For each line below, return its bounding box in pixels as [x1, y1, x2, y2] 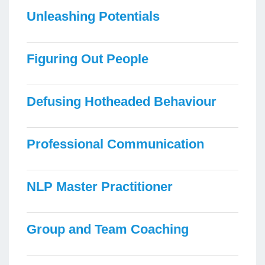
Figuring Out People [27, 51, 148, 66]
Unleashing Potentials [27, 8, 160, 24]
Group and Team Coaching [27, 221, 189, 237]
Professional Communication [27, 136, 204, 151]
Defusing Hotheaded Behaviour [27, 93, 216, 109]
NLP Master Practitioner [27, 179, 173, 194]
